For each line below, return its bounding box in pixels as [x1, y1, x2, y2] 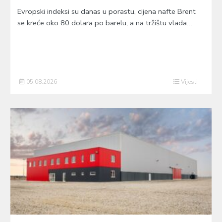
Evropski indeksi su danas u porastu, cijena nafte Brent [17, 6, 196, 16]
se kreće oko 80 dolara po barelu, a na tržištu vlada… [17, 17, 192, 28]
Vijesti [179, 78, 198, 86]
